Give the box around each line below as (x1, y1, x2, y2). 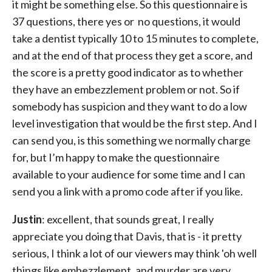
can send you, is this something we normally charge (12, 134, 251, 147)
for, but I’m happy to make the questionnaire (12, 151, 220, 164)
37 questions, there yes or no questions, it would (12, 15, 240, 28)
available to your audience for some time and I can (12, 168, 245, 181)
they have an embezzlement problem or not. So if (12, 83, 240, 96)
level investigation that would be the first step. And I (12, 117, 257, 130)
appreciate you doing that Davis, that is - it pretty (12, 229, 242, 243)
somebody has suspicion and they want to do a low (12, 100, 247, 113)
